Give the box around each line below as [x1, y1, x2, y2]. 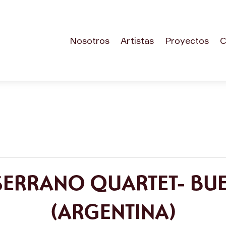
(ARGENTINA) [49, 198, 177, 224]
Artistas [120, 34, 154, 46]
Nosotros [69, 34, 109, 46]
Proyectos [164, 34, 209, 46]
